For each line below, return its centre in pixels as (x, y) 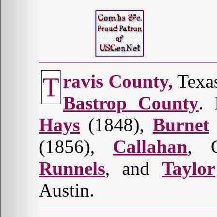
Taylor (189, 168)
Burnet (181, 124)
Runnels (72, 168)
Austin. (67, 190)
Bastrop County (131, 103)
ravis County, (118, 81)
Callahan (150, 146)
